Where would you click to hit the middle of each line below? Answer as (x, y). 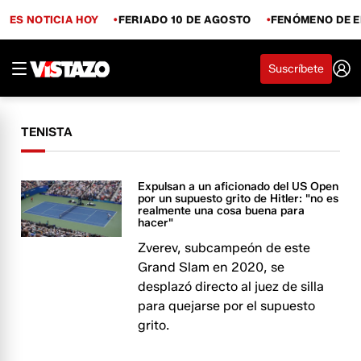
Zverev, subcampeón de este (224, 248)
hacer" (156, 223)
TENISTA (47, 132)
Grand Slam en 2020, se (212, 267)
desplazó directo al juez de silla (231, 286)
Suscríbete (296, 68)
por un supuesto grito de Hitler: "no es (239, 199)
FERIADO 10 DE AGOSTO (185, 19)
